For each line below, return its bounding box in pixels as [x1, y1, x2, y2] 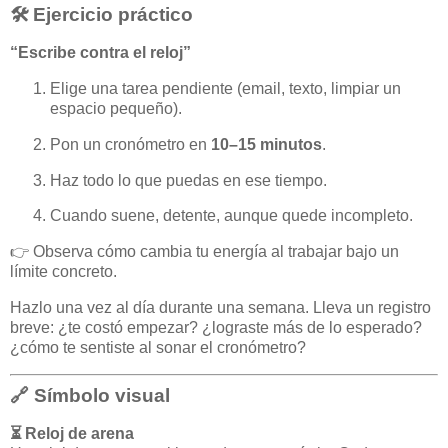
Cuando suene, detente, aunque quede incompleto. [50, 207, 413, 225]
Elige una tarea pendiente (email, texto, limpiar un [50, 79, 401, 97]
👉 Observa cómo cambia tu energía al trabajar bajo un [10, 243, 399, 261]
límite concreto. [10, 263, 117, 281]
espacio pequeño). [50, 99, 182, 117]
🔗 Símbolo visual [10, 384, 170, 406]
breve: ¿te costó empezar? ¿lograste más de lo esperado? [10, 318, 422, 336]
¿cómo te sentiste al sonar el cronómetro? [10, 338, 306, 356]
